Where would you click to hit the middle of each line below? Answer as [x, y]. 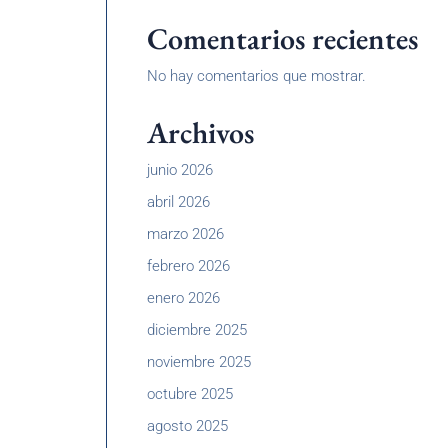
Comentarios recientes [282, 38]
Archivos [200, 132]
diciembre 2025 [197, 330]
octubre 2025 [190, 394]
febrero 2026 [188, 266]
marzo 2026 [185, 234]
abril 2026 [178, 202]
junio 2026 [180, 170]
